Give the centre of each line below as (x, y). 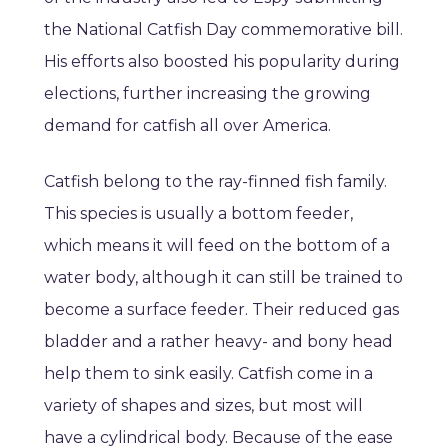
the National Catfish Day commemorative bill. (223, 30)
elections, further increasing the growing (207, 94)
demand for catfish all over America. (187, 126)
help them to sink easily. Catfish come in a (208, 374)
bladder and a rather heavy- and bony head (218, 342)
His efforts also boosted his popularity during (222, 62)
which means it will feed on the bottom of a (217, 246)
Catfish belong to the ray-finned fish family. (215, 182)
